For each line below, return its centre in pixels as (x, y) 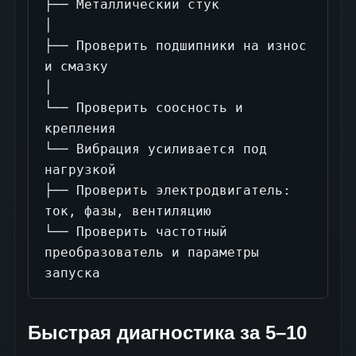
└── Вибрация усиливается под (156, 149)
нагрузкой (80, 170)
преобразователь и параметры (152, 253)
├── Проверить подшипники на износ (176, 46)
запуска (72, 273)
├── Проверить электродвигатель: (168, 191)
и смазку (76, 67)
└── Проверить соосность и (144, 108)
